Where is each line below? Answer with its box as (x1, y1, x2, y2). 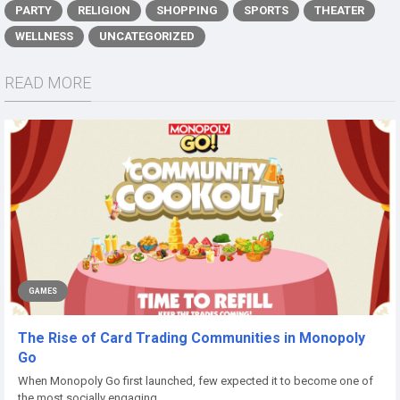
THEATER (314, 4, 364, 17)
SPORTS (244, 4, 288, 17)
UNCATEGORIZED (99, 29, 195, 43)
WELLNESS (15, 29, 73, 43)
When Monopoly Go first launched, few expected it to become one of (18, 374, 373, 387)
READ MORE (4, 73, 91, 92)
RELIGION (78, 4, 130, 17)
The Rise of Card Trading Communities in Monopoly (18, 329, 365, 346)
